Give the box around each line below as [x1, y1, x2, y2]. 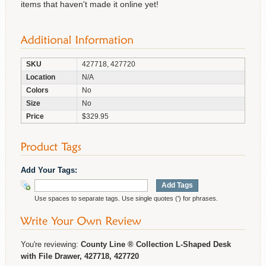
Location [26, 72, 55, 81]
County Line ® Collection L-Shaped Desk [80, 239, 231, 249]
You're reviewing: [20, 239, 81, 249]
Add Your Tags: [20, 165, 77, 175]
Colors [26, 85, 49, 94]
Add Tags [161, 180, 193, 189]
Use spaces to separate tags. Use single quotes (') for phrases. [34, 194, 218, 202]
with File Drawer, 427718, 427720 [20, 251, 139, 261]
